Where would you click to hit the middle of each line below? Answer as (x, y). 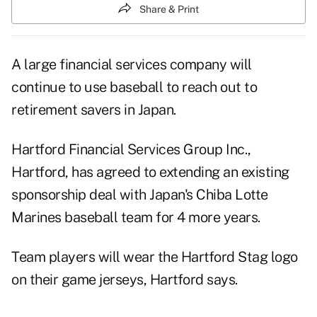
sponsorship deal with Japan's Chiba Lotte (140, 195)
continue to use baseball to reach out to (134, 87)
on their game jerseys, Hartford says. (125, 280)
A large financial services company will (132, 65)
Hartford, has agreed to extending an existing (150, 172)
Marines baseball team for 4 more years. (136, 218)
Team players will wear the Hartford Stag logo (155, 257)
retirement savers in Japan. (94, 110)
